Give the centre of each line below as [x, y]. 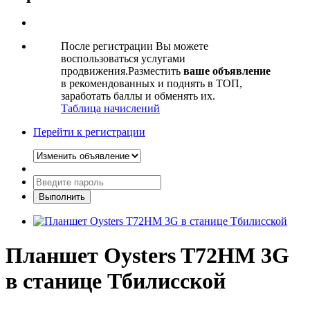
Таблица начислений [110, 109]
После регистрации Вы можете [135, 46]
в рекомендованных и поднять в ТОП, [152, 84]
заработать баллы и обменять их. [138, 96]
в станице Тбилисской [116, 281]
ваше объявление [227, 71]
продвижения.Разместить [122, 71]
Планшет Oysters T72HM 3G [147, 255]
